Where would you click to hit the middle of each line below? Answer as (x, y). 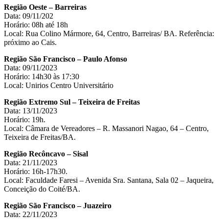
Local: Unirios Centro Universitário (59, 85)
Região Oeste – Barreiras (45, 7)
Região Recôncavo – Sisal (46, 153)
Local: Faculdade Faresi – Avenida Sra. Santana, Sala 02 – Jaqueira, (109, 180)
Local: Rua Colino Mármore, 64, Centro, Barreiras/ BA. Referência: (109, 33)
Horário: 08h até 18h (36, 24)
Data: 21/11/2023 (31, 162)
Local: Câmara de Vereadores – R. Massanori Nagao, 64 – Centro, (106, 128)
